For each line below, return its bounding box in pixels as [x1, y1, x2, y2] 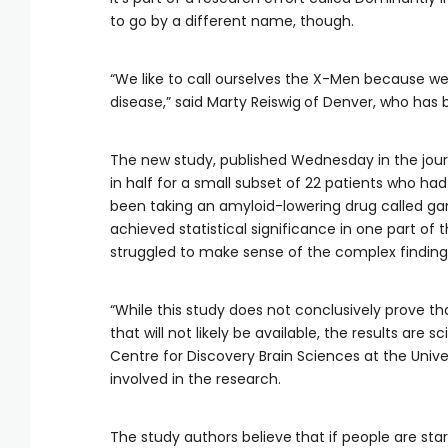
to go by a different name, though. [110, 11, 354, 31]
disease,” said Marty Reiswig [110, 92, 301, 112]
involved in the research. [110, 369, 281, 389]
